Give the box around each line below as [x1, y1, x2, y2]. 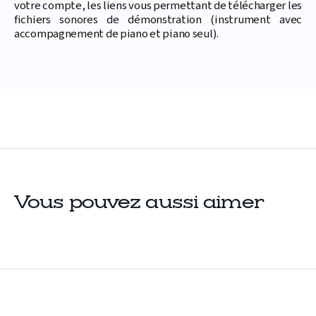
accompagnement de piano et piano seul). [14, 25, 219, 43]
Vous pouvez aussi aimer [14, 195, 264, 212]
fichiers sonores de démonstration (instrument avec [14, 11, 302, 29]
